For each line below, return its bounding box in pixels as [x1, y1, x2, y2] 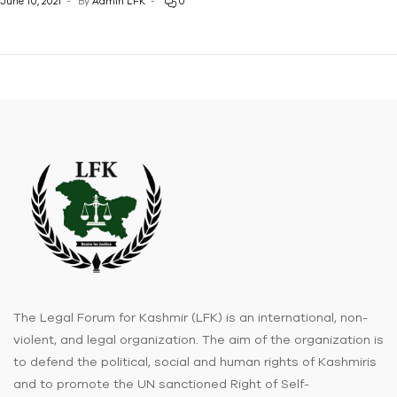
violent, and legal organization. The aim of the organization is [13, 332, 384, 347]
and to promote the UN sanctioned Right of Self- [13, 377, 309, 392]
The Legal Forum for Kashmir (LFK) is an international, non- [13, 310, 368, 325]
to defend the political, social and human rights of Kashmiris [13, 354, 377, 370]
